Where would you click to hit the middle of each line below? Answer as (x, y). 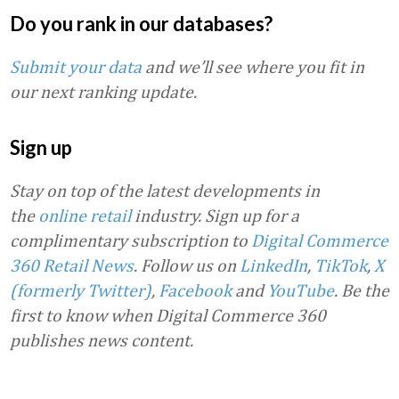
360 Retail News (72, 265)
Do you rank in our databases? (143, 24)
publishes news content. (102, 340)
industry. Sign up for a (215, 215)
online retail (85, 215)
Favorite (61, 380)
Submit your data (76, 66)
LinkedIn (273, 265)
